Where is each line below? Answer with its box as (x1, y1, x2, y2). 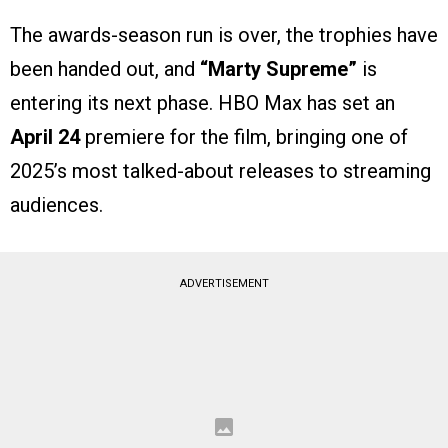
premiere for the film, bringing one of (80, 125, 408, 150)
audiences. (10, 193, 103, 218)
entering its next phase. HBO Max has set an (10, 91, 395, 116)
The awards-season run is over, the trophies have (10, 23, 438, 48)
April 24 (10, 125, 80, 150)
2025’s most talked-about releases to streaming (10, 159, 431, 184)
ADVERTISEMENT (179, 277, 269, 291)
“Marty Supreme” (200, 57, 357, 82)
